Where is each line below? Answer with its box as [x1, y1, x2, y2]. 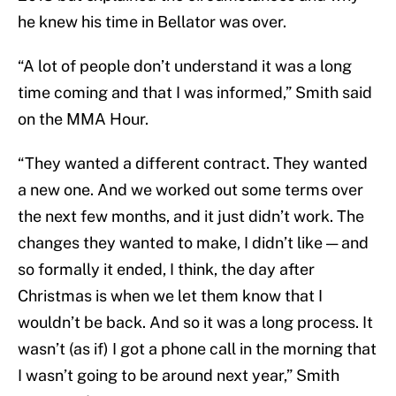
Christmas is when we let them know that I [18, 286, 323, 306]
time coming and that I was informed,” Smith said [18, 83, 372, 103]
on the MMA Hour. [18, 110, 148, 129]
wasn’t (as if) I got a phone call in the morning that [18, 339, 377, 359]
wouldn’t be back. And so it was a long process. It [18, 313, 373, 332]
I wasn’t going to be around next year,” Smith [18, 366, 339, 385]
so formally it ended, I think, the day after [18, 260, 315, 279]
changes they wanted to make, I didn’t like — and [18, 233, 369, 253]
